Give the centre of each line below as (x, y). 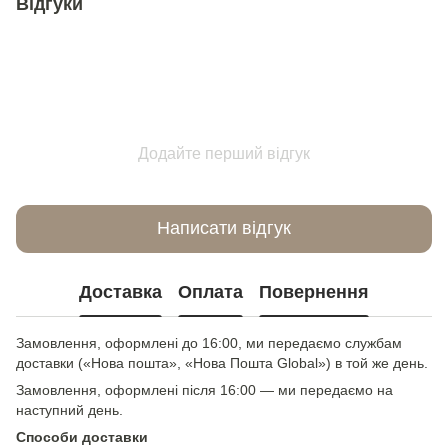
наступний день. (69, 409)
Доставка (120, 292)
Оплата (210, 292)
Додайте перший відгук (224, 153)
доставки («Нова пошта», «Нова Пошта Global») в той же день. (222, 362)
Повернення (314, 292)
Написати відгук (224, 228)
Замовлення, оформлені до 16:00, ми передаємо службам (209, 342)
